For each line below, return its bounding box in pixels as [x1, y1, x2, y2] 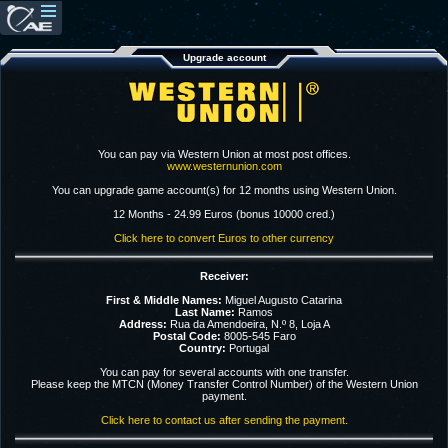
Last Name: [175, 306, 235, 318]
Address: [118, 318, 167, 330]
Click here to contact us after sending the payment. [100, 414, 348, 426]
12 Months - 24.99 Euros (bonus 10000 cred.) [113, 208, 335, 220]
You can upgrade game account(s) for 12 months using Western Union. [51, 184, 397, 196]
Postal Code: [152, 330, 221, 342]
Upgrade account [182, 52, 266, 63]
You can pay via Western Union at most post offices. [97, 148, 351, 160]
